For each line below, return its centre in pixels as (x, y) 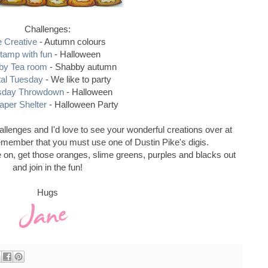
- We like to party (77, 79)
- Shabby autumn (82, 66)
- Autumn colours (71, 41)
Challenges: (47, 29)
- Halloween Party (83, 104)
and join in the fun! (47, 167)
